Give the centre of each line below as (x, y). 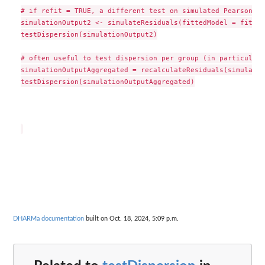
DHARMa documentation (49, 218)
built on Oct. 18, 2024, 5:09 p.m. (131, 218)
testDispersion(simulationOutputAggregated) (107, 82)
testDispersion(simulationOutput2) (89, 35)
